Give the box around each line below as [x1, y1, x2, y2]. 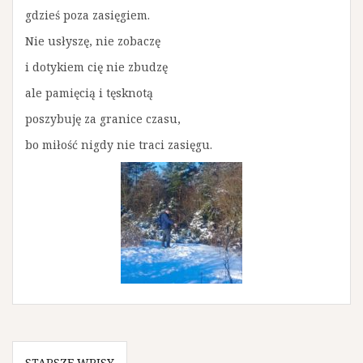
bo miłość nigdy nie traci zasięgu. [25, 137, 212, 152]
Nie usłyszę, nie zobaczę [25, 33, 160, 49]
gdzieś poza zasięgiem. [25, 7, 150, 23]
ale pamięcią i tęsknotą [25, 85, 153, 100]
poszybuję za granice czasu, [25, 111, 181, 126]
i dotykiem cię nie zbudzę [25, 59, 168, 75]
